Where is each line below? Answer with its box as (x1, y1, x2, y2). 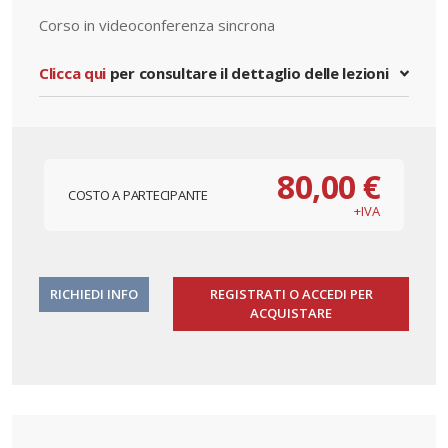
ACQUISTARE (250, 303, 332, 322)
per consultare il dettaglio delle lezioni (106, 62, 389, 83)
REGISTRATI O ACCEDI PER (209, 284, 373, 303)
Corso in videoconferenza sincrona (39, 14, 275, 35)
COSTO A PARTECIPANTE (68, 185, 208, 204)
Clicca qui (39, 62, 106, 83)
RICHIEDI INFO (50, 284, 138, 303)
